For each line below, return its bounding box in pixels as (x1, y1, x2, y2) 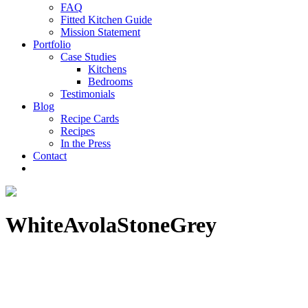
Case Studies (60, 51, 116, 63)
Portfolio (33, 38, 71, 50)
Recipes (60, 125, 95, 137)
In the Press (60, 137, 111, 149)
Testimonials (60, 88, 115, 100)
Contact (33, 150, 67, 162)
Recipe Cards (60, 113, 119, 124)
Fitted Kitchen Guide (60, 14, 152, 25)
